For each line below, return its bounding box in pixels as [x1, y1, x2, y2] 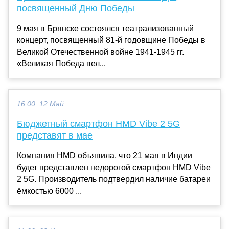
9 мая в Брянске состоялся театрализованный [17, 24, 194, 33]
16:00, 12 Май [17, 100, 64, 108]
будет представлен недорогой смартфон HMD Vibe [17, 163, 211, 172]
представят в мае [17, 130, 93, 141]
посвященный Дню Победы [17, 3, 134, 13]
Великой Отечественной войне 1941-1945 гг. [17, 47, 184, 56]
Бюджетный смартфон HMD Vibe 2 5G [17, 118, 180, 129]
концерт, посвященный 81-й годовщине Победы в [17, 35, 205, 44]
